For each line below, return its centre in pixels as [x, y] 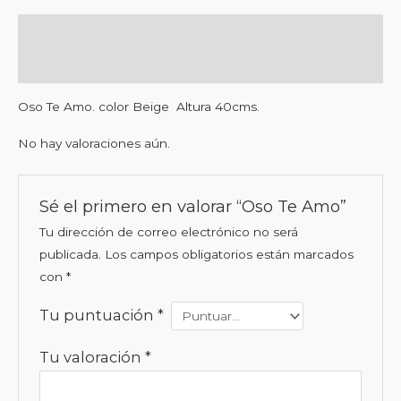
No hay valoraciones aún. [94, 144]
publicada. [70, 255]
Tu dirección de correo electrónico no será [168, 232]
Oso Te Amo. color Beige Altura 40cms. [139, 106]
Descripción [55, 31]
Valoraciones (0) [66, 66]
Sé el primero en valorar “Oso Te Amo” [192, 207]
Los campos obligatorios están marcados [229, 255]
